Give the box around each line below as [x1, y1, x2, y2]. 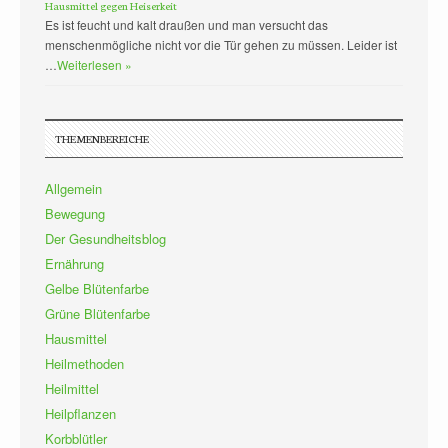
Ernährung [45, 253, 104, 273]
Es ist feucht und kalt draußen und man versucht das [45, 15, 328, 33]
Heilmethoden [45, 353, 124, 373]
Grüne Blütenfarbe [45, 303, 150, 323]
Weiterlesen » [57, 55, 132, 73]
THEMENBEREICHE [55, 130, 149, 146]
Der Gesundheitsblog [45, 228, 166, 248]
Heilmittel [45, 378, 99, 398]
